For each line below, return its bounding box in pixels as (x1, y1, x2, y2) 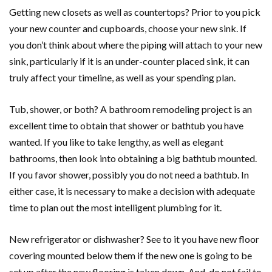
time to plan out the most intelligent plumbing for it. (9, 202, 222, 213)
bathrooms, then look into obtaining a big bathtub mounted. (9, 152, 257, 164)
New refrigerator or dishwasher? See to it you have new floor (9, 233, 259, 245)
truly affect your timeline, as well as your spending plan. (9, 72, 236, 83)
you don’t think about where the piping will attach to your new (9, 39, 262, 50)
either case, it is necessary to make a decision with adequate (9, 185, 255, 197)
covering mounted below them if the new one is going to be (9, 250, 252, 261)
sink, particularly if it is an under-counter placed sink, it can (9, 55, 250, 67)
